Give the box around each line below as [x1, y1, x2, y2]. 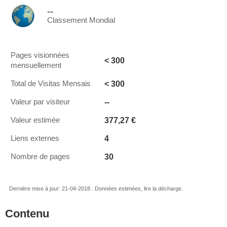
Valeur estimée [11, 116, 60, 124]
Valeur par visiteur [11, 98, 70, 106]
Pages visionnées [11, 51, 69, 59]
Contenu [5, 207, 49, 220]
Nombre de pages [11, 153, 70, 161]
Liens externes [11, 134, 59, 142]
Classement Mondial [47, 16, 115, 24]
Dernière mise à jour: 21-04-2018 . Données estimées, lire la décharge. [9, 185, 183, 192]
